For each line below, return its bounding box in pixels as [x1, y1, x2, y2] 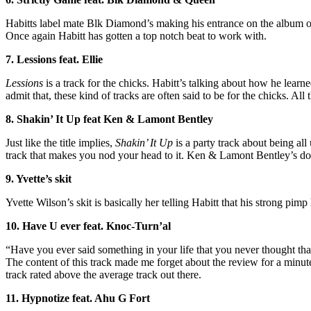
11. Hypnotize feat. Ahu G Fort [6, 292, 153, 304]
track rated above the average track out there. [6, 268, 201, 280]
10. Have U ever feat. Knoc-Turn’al [6, 219, 174, 232]
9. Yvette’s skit [6, 172, 74, 185]
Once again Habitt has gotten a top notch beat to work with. [6, 29, 267, 42]
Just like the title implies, [6, 136, 115, 149]
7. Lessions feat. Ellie [6, 53, 106, 65]
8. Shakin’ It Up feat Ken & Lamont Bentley [6, 112, 216, 125]
